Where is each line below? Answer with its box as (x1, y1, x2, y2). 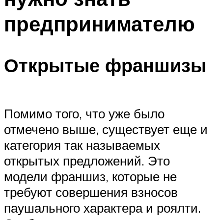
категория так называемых (4, 137, 160, 153)
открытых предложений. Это (4, 152, 170, 168)
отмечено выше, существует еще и (4, 121, 208, 137)
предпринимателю (4, 10, 195, 36)
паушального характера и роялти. (4, 199, 201, 216)
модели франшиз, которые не (4, 168, 177, 184)
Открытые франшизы (4, 53, 206, 78)
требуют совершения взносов (4, 184, 178, 200)
